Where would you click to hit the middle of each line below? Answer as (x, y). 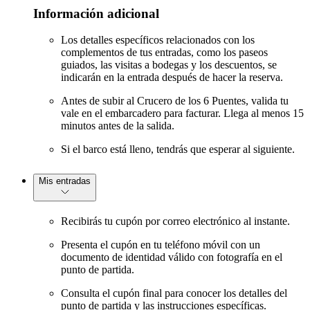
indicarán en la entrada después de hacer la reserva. (172, 77)
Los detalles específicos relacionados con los (158, 40)
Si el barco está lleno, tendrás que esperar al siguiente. (178, 149)
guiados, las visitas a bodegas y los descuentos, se (169, 65)
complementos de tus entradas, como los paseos (164, 53)
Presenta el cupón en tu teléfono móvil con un (161, 245)
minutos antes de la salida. (118, 126)
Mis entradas (65, 181)
